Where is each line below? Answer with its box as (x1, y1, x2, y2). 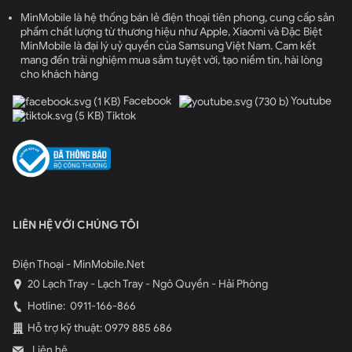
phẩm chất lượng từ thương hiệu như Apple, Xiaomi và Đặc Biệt (20, 25, 322, 39)
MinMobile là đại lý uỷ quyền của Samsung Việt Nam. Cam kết (20, 39, 316, 53)
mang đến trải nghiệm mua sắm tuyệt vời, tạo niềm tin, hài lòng (20, 53, 322, 68)
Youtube (289, 94, 332, 108)
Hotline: (27, 299, 68, 313)
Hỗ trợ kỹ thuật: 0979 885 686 (27, 321, 172, 335)
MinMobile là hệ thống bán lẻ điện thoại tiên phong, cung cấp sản (20, 11, 335, 25)
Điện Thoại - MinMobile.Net (13, 257, 145, 271)
